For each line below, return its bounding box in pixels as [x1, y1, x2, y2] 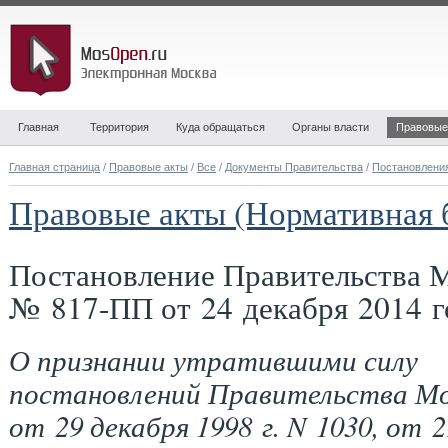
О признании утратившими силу [9, 340, 418, 379]
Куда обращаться [176, 121, 265, 133]
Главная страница [9, 161, 100, 173]
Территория [90, 121, 149, 133]
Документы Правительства [225, 161, 363, 173]
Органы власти [292, 121, 369, 133]
